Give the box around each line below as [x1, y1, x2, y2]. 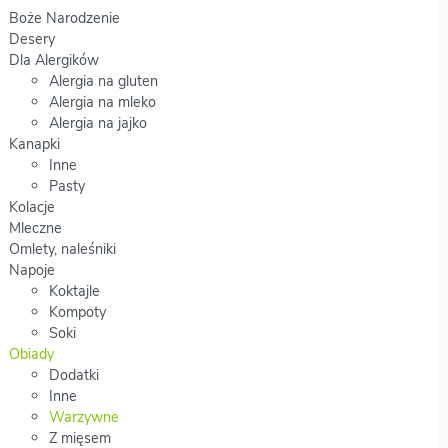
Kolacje [8, 196, 55, 217]
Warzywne [48, 406, 119, 427]
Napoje [8, 259, 55, 280]
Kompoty [48, 301, 106, 322]
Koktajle [48, 280, 100, 301]
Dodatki [48, 364, 99, 385]
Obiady [8, 343, 54, 364]
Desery [8, 28, 55, 49]
